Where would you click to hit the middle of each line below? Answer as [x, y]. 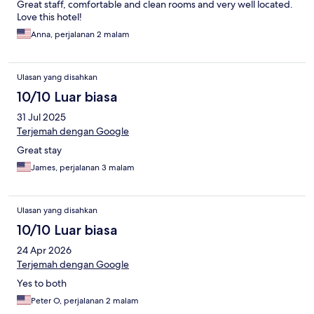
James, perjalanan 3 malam [83, 168]
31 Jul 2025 [41, 117]
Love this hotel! [49, 17]
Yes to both [42, 284]
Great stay [39, 150]
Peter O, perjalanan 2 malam [85, 301]
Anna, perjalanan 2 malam [80, 35]
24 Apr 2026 [44, 251]
